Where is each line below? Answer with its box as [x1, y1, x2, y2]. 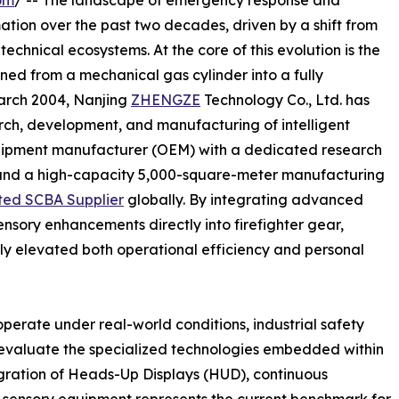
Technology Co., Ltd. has [200, 91, 370, 109]
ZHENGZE [131, 91, 200, 109]
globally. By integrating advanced [124, 191, 363, 208]
